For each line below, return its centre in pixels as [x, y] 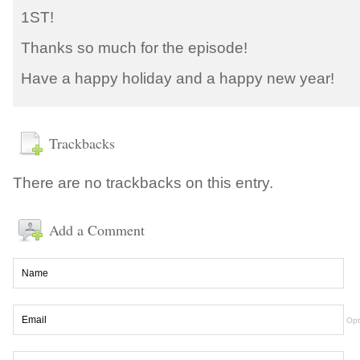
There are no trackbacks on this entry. [143, 183]
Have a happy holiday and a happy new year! [178, 79]
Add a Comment [97, 230]
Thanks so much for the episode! [134, 48]
